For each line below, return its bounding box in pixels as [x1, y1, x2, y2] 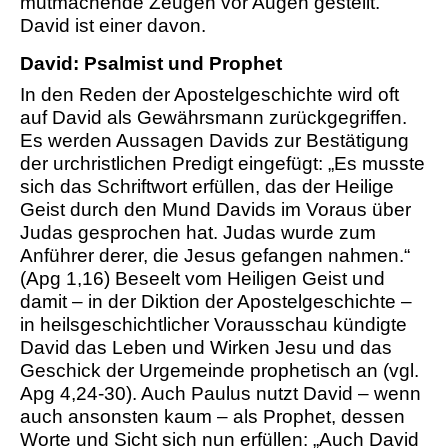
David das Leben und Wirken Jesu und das [20, 337, 392, 359]
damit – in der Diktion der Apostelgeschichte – [20, 291, 412, 313]
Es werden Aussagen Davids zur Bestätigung [20, 130, 409, 152]
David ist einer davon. [20, 15, 206, 37]
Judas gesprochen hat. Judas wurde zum [20, 222, 376, 244]
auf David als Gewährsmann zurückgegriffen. [20, 107, 407, 129]
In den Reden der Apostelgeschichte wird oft [20, 84, 399, 106]
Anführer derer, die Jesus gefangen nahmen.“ [20, 245, 410, 267]
